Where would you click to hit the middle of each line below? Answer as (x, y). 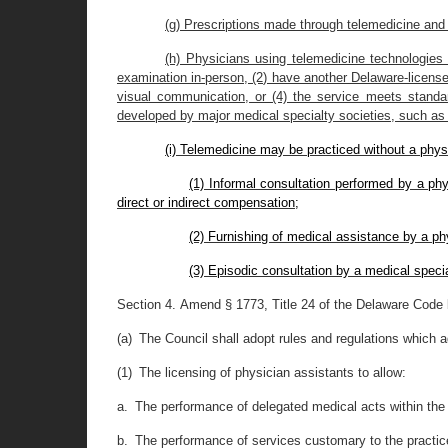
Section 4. (146, 304)
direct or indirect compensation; (208, 202)
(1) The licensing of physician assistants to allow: (261, 372)
